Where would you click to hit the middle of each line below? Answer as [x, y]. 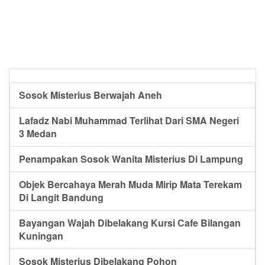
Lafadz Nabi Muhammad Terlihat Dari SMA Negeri [129, 121]
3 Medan [38, 134]
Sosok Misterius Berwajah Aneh [91, 95]
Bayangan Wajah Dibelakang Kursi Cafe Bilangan [130, 223]
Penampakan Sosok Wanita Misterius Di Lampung [131, 159]
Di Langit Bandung [61, 198]
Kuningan [41, 236]
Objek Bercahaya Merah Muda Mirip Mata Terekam [130, 185]
